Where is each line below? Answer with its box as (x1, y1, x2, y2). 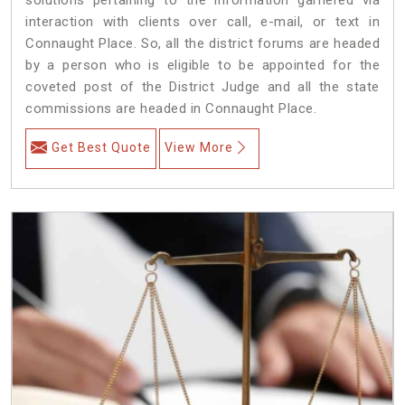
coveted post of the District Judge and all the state (25, 78, 380, 95)
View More (165, 139, 233, 155)
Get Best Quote (52, 139, 151, 155)
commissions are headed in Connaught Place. (25, 99, 316, 117)
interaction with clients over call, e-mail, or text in (25, 13, 380, 30)
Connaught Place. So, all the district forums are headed (25, 34, 380, 52)
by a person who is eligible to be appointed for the (25, 56, 380, 73)
